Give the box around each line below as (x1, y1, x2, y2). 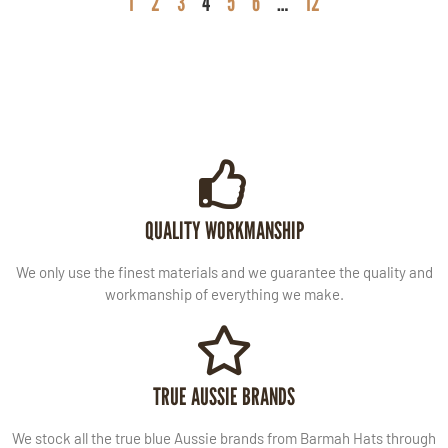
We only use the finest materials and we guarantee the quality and (15, 263, 433, 282)
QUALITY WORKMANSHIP (144, 216, 304, 246)
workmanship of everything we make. (104, 285, 344, 304)
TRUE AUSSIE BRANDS (153, 382, 295, 412)
